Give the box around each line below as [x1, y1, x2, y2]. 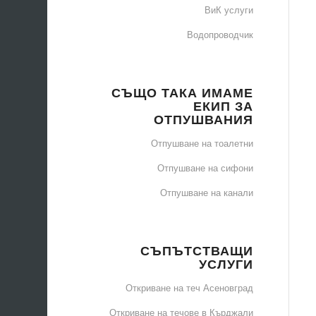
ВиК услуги [204, 3, 253, 16]
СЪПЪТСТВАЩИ [140, 241, 253, 259]
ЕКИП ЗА [193, 97, 253, 114]
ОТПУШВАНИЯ [153, 110, 253, 128]
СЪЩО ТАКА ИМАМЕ [111, 83, 253, 101]
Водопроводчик [186, 28, 253, 41]
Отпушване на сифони [157, 161, 253, 174]
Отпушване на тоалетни [150, 136, 253, 150]
